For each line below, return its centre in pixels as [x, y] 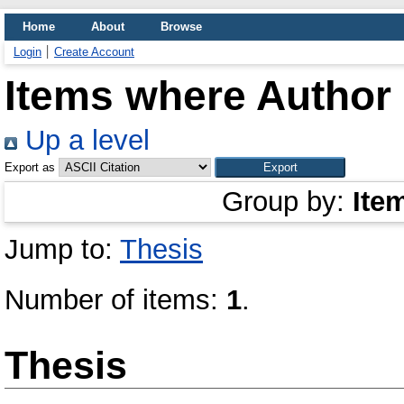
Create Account [94, 52]
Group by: [287, 202]
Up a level [83, 140]
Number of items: [115, 300]
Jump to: [62, 249]
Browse [181, 27]
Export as [30, 167]
